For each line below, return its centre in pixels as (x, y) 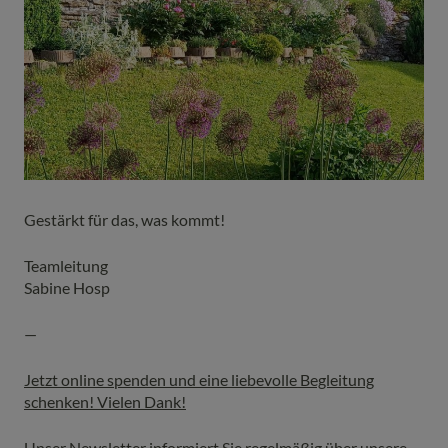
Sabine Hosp (67, 287)
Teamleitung (66, 265)
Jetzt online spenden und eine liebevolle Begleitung (199, 379)
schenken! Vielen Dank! (105, 401)
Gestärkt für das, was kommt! (124, 219)
